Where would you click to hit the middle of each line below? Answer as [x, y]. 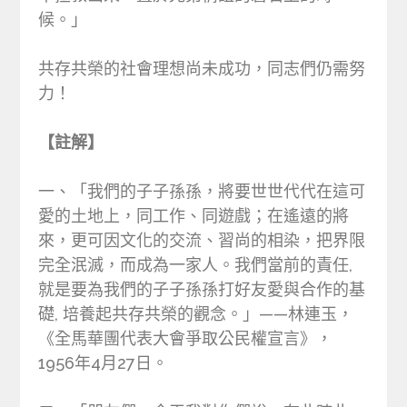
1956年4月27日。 [104, 363]
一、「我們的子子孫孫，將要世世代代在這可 [202, 192]
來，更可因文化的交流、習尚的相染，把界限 [202, 241]
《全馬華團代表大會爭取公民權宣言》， [186, 339]
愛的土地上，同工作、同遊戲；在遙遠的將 [194, 216]
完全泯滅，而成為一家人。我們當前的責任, [196, 265]
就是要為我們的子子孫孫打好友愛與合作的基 [202, 290]
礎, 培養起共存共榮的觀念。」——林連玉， [196, 314]
